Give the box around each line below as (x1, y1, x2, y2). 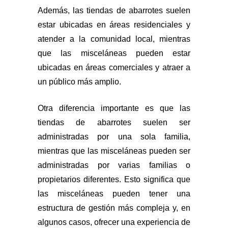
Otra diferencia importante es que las (38, 103, 190, 112)
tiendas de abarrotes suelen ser (38, 118, 190, 127)
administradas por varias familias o (38, 160, 190, 169)
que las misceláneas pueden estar (38, 48, 190, 58)
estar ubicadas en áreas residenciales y (38, 20, 190, 29)
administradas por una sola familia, (38, 132, 190, 141)
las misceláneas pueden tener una (38, 189, 190, 198)
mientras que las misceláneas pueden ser (38, 146, 190, 155)
